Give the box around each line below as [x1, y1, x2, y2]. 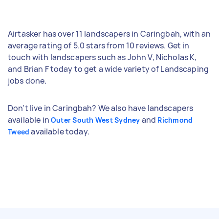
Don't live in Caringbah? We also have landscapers [8, 102, 194, 113]
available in [8, 114, 51, 125]
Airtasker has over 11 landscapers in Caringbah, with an [8, 28, 211, 39]
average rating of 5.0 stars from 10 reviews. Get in [8, 40, 190, 51]
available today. [29, 126, 89, 137]
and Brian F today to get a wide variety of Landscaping [8, 63, 209, 74]
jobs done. [8, 75, 47, 86]
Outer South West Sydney [50, 115, 140, 125]
